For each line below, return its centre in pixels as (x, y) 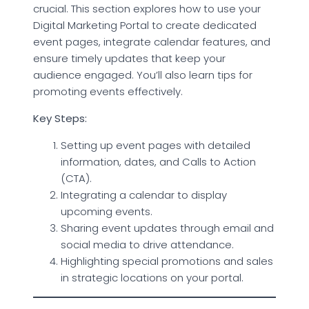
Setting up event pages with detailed (156, 145)
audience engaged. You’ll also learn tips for (143, 74)
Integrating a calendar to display (144, 195)
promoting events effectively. (108, 91)
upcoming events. (107, 211)
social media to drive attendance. (147, 244)
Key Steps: (60, 118)
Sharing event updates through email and (167, 228)
